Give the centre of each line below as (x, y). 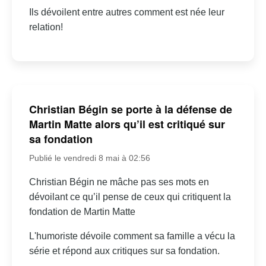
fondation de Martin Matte (82, 211)
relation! (46, 27)
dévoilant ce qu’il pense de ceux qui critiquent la (130, 197)
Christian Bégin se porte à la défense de (130, 109)
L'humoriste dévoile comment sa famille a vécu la (132, 236)
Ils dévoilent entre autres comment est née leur (126, 12)
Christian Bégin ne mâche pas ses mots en (119, 182)
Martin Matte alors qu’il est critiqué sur (127, 124)
